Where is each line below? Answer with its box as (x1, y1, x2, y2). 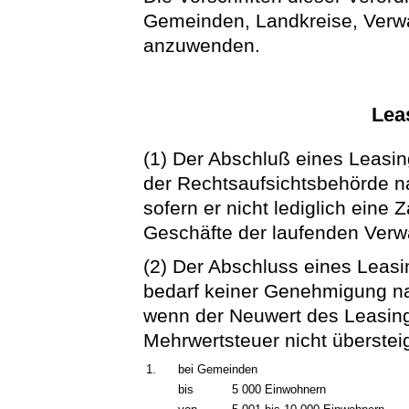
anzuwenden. (143, 35, 261, 57)
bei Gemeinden (178, 362, 258, 376)
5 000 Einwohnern (228, 382, 327, 396)
